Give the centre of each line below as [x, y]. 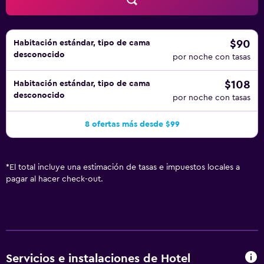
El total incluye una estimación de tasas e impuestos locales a [125, 167]
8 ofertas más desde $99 [132, 124]
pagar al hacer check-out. [55, 179]
